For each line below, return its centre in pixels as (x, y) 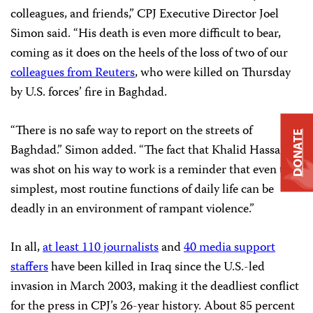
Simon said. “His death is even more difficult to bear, (146, 34)
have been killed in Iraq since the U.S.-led (156, 267)
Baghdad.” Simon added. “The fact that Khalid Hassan (149, 151)
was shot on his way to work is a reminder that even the (153, 170)
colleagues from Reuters (73, 73)
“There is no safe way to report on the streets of (131, 131)
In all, (27, 248)
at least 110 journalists (101, 248)
